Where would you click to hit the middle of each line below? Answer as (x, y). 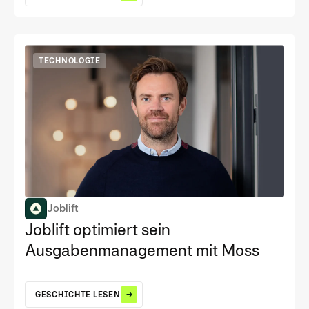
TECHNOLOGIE (70, 61)
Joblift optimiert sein (98, 229)
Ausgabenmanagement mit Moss (142, 250)
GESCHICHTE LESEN (78, 294)
